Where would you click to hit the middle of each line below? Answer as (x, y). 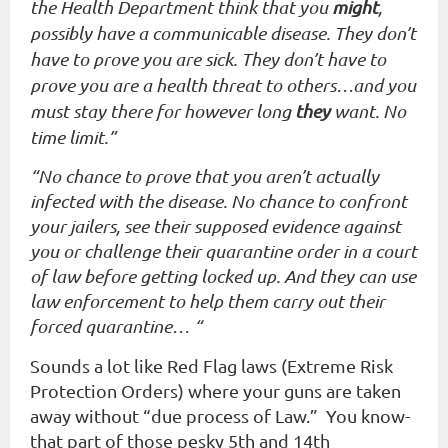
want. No (370, 111)
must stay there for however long (162, 111)
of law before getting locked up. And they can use (223, 276)
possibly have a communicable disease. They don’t (223, 33)
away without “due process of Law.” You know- (220, 415)
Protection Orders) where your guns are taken (215, 390)
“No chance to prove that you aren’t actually (204, 176)
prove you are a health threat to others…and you (223, 85)
